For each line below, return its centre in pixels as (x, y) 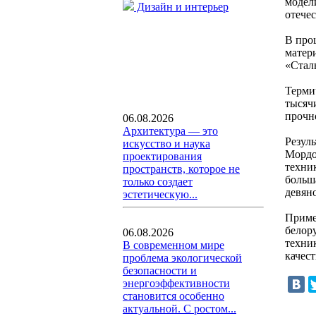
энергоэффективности (176, 283)
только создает (158, 182)
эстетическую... (160, 194)
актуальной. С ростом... (180, 309)
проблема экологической (182, 258)
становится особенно (174, 296)
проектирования (162, 156)
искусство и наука (166, 144)
